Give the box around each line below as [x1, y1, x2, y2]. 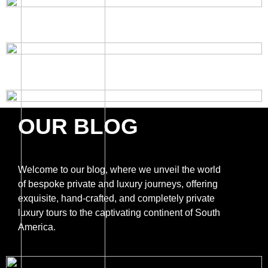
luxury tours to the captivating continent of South [18, 207, 220, 218]
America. [18, 221, 56, 232]
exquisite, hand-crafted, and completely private [18, 193, 215, 203]
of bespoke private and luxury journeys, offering [18, 178, 218, 189]
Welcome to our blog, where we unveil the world [18, 164, 221, 175]
